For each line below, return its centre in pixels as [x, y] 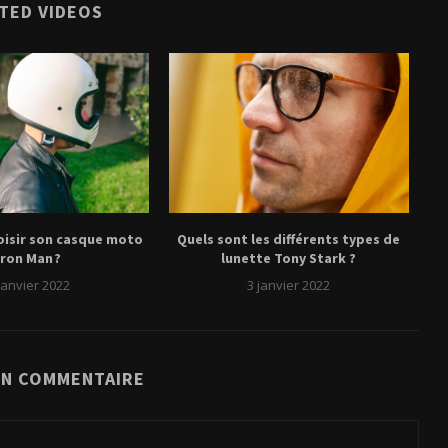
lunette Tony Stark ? [289, 258]
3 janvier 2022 [289, 285]
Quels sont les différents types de [289, 239]
